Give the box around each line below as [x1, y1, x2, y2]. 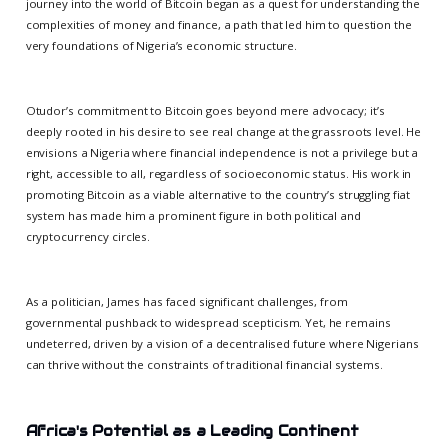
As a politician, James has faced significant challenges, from [25, 294, 348, 310]
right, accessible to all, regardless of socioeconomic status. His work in [25, 166, 412, 182]
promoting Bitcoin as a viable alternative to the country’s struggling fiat [25, 187, 411, 203]
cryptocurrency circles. [25, 229, 151, 245]
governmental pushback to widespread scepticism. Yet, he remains [25, 315, 391, 331]
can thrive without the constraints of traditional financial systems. [25, 357, 383, 373]
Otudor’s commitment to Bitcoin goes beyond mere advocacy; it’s [25, 103, 385, 119]
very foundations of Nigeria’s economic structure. [25, 38, 298, 54]
